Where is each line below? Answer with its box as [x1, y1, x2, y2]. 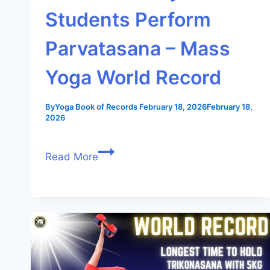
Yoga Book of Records [55, 101, 137, 111]
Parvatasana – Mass [45, 36, 230, 60]
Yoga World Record [45, 65, 221, 89]
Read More [45, 150, 98, 163]
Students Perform [45, 7, 211, 31]
